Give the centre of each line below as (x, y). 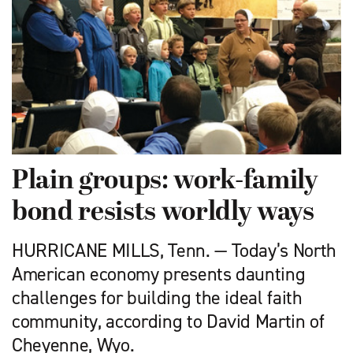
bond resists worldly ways (163, 213)
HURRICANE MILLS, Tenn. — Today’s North (175, 250)
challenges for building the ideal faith (157, 297)
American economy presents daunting (159, 274)
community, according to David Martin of (168, 321)
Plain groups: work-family (165, 181)
